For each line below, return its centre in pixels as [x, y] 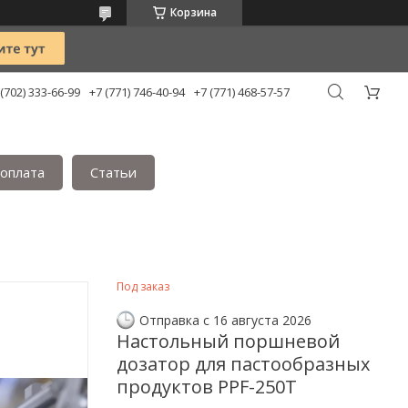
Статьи [114, 173]
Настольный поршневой [228, 341]
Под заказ [143, 286]
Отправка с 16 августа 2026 [225, 320]
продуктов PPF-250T [207, 386]
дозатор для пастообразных [243, 363]
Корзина [193, 12]
